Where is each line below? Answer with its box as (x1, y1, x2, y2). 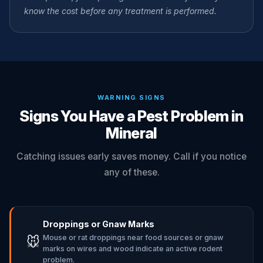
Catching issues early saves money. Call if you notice (16, 151, 247, 162)
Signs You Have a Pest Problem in (19, 107, 244, 125)
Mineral (106, 124, 157, 142)
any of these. (103, 167, 160, 178)
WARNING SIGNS (97, 93, 166, 102)
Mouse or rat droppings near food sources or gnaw (43, 233, 224, 242)
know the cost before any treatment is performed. (24, 6, 217, 16)
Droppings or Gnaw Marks (43, 219, 154, 229)
